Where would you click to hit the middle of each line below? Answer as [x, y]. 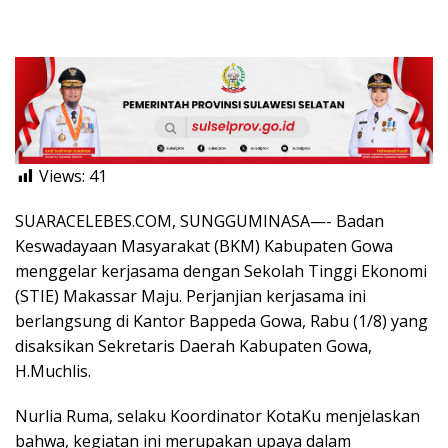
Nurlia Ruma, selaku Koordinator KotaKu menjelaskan [217, 416]
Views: [62, 176]
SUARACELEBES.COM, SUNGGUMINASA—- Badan [199, 221]
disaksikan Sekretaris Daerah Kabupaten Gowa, [193, 346]
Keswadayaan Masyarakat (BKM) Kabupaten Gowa [204, 246]
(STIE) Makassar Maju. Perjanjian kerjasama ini [190, 296]
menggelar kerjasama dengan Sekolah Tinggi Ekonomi [221, 271]
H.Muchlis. [53, 371]
